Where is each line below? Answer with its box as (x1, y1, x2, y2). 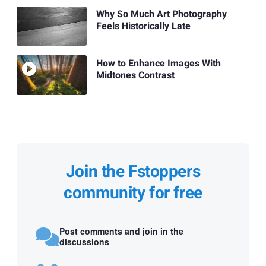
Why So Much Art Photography (96, 7, 227, 22)
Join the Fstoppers (65, 159, 201, 184)
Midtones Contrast (96, 68, 175, 83)
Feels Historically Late (96, 19, 191, 34)
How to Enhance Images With (96, 56, 221, 71)
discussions (59, 236, 109, 248)
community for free (64, 180, 202, 205)
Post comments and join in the (59, 225, 183, 237)
